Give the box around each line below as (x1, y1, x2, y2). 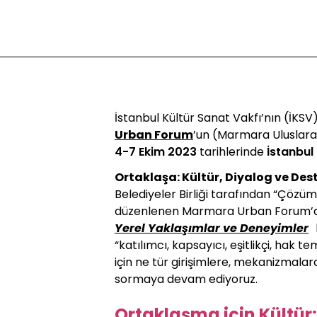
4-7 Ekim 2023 (115, 144, 200, 160)
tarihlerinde (200, 144, 264, 160)
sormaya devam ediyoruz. (115, 271, 258, 287)
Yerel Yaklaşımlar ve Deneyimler (115, 220, 309, 236)
